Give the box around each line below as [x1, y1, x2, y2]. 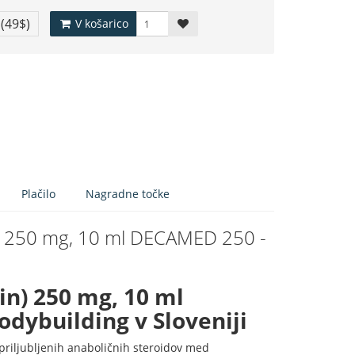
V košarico [72, 16, 129, 31]
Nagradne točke [86, 186, 170, 201]
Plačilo [21, 186, 56, 201]
